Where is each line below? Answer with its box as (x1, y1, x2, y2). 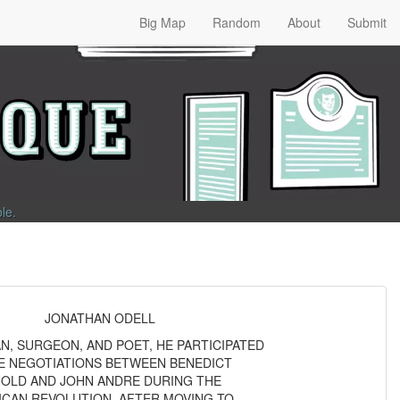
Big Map (139, 13, 186, 31)
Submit (347, 13, 387, 31)
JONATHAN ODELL (45, 308, 155, 327)
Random (212, 13, 261, 31)
